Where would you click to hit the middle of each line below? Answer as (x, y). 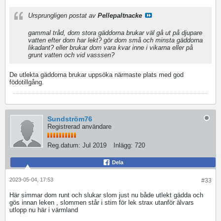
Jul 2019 (94, 145)
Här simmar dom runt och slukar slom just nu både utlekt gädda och (106, 195)
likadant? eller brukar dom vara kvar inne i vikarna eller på (110, 48)
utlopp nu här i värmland (44, 210)
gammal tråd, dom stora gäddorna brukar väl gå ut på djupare (115, 33)
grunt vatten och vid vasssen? (71, 55)
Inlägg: (123, 145)
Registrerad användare (79, 127)
